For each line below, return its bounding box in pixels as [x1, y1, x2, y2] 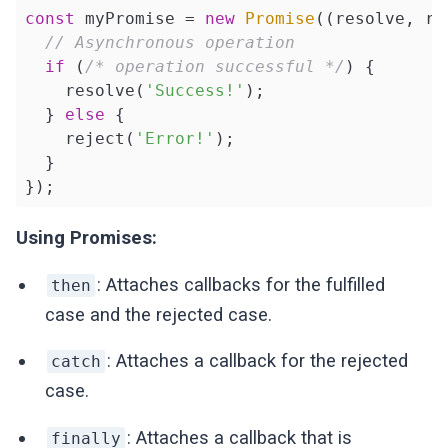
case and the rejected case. [45, 303, 273, 326]
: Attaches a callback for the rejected [107, 350, 409, 373]
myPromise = [74, 8, 205, 28]
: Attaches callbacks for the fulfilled [97, 273, 386, 296]
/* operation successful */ [84, 56, 345, 76]
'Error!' [134, 128, 215, 148]
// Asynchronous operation [44, 32, 295, 52]
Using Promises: [16, 227, 158, 250]
